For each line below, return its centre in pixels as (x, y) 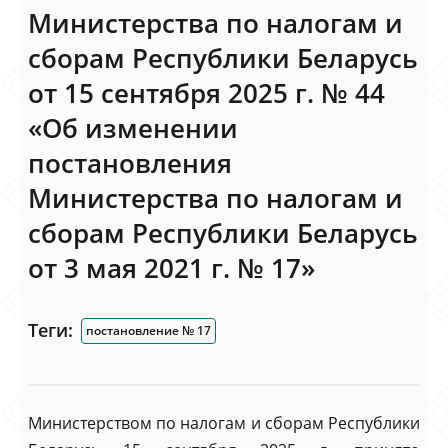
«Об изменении (133, 128)
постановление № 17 (148, 330)
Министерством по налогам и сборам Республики (224, 423)
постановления (130, 163)
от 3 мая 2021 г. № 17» (171, 268)
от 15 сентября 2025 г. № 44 (206, 93)
